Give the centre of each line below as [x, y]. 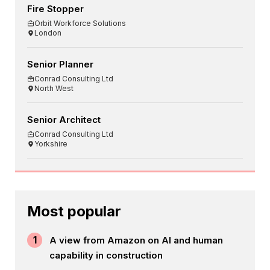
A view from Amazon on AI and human [136, 240]
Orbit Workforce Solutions [80, 24]
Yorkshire [51, 144]
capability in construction [106, 256]
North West [54, 89]
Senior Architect [64, 120]
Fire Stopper [55, 9]
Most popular [74, 212]
